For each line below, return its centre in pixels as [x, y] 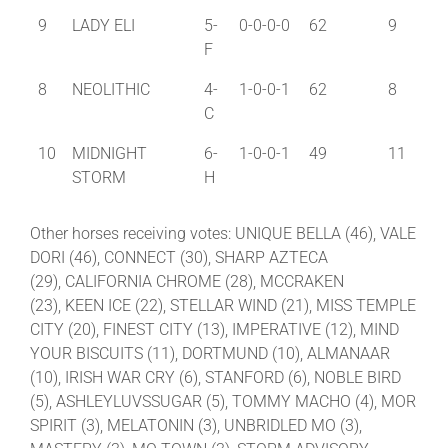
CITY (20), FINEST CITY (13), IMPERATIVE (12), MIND [214, 329]
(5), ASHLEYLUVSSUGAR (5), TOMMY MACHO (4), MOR [223, 401]
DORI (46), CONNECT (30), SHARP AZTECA [179, 257]
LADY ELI [103, 25]
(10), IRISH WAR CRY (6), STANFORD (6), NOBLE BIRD [215, 377]
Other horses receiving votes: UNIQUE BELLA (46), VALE [223, 233]
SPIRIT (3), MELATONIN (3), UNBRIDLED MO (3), [196, 425]
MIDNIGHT [109, 153]
